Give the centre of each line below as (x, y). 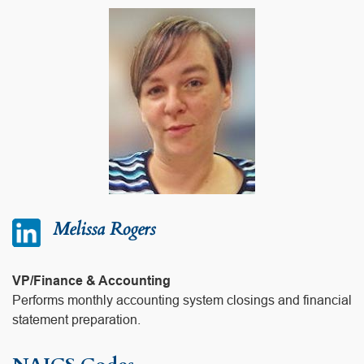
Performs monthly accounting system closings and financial (182, 301)
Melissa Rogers (104, 230)
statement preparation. (76, 320)
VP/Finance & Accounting (91, 281)
